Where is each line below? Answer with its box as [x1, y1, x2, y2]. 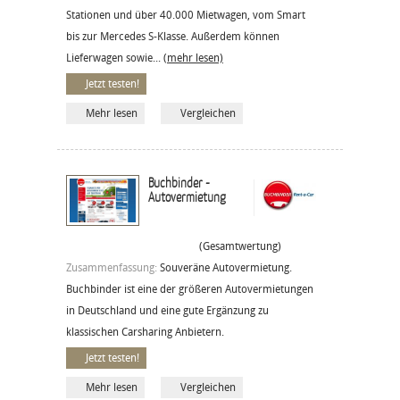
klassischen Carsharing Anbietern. [66, 325, 224, 338]
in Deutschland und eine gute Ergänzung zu [66, 304, 269, 317]
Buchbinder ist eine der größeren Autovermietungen [66, 282, 313, 296]
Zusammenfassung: [66, 261, 160, 274]
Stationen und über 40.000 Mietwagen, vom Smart [66, 8, 305, 21]
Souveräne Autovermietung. [160, 261, 292, 274]
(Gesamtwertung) [191, 239, 281, 253]
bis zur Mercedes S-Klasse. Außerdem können [66, 29, 279, 43]
